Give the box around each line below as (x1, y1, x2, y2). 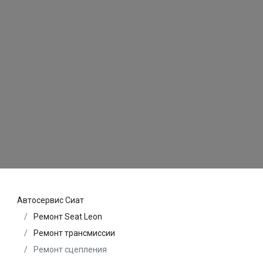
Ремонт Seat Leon (33, 211, 102, 221)
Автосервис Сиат (17, 195, 84, 205)
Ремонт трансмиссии (33, 228, 115, 238)
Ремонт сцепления (32, 244, 107, 254)
